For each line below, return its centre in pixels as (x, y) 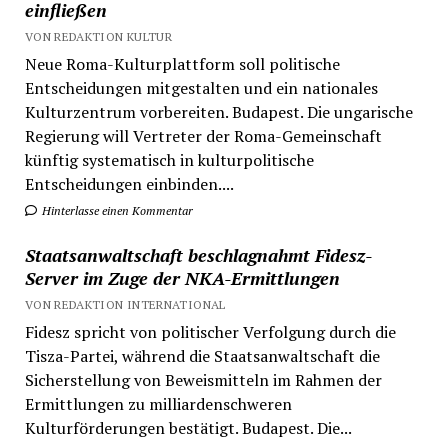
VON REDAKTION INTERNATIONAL (125, 304)
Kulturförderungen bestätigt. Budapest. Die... (188, 427)
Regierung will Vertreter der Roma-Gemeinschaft (203, 135)
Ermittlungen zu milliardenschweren (158, 403)
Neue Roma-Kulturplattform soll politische (182, 63)
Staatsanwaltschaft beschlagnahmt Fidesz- (198, 254)
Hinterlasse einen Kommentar (115, 210)
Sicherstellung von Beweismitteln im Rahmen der (203, 379)
